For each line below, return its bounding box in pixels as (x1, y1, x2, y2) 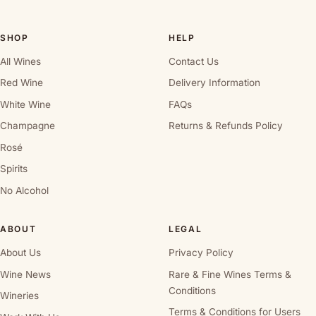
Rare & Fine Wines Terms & (169, 268, 291, 280)
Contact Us (169, 55, 219, 67)
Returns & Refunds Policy (169, 120, 283, 132)
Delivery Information (169, 77, 260, 89)
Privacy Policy (169, 247, 233, 259)
